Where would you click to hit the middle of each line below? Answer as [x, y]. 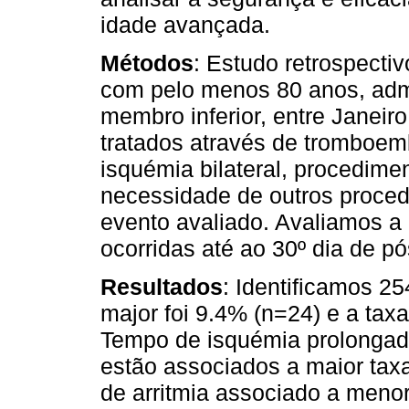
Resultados [162, 287]
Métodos [147, 63]
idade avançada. [185, 25]
